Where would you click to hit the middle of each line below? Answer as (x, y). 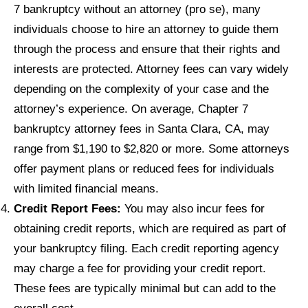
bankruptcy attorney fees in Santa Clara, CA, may (142, 128)
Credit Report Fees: (67, 208)
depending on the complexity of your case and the (141, 88)
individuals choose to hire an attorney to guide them (146, 29)
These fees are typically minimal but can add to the (145, 288)
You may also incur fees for (193, 208)
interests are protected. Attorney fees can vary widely (151, 68)
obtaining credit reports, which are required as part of (150, 228)
